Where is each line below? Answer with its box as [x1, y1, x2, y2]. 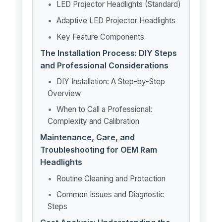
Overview [47, 89, 81, 98]
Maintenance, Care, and [40, 132, 135, 142]
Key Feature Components [56, 32, 144, 42]
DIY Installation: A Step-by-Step [56, 77, 165, 86]
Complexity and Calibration [47, 116, 139, 126]
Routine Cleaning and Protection [56, 174, 166, 183]
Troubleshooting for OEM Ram [40, 145, 157, 155]
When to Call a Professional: [56, 105, 152, 114]
